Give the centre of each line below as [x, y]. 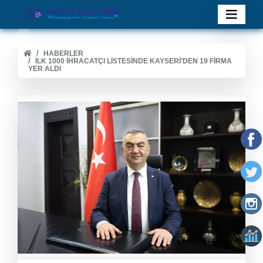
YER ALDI [45, 68]
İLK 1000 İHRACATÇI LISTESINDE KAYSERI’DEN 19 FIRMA [134, 61]
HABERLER [63, 53]
